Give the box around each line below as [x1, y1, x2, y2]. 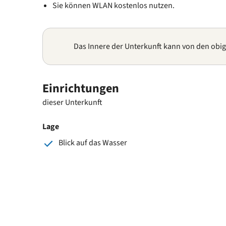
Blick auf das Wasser [59, 137, 127, 148]
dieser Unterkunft [42, 96, 102, 108]
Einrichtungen [42, 79, 119, 97]
